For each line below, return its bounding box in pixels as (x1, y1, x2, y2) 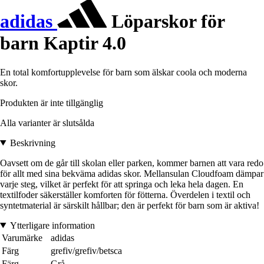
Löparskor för (107, 11, 225, 32)
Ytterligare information (9, 220, 95, 230)
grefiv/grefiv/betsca (51, 245, 122, 256)
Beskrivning (9, 137, 55, 148)
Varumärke (2, 232, 42, 243)
